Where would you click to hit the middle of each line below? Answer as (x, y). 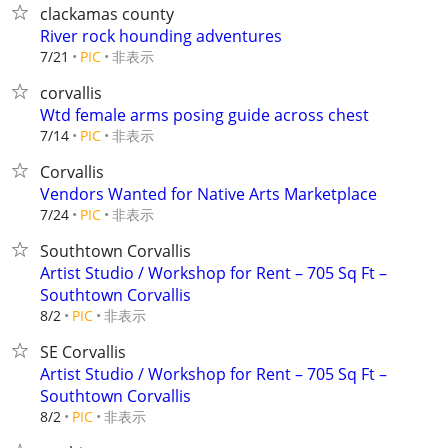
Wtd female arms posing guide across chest (204, 115)
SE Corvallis (83, 352)
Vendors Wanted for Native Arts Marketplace (208, 194)
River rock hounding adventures (161, 36)
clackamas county (107, 14)
